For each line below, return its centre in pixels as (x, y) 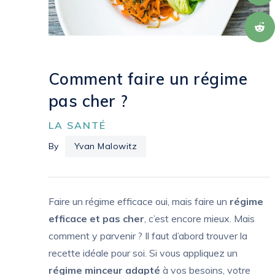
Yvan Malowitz (106, 146)
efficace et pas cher (96, 218)
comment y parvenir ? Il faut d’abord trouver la (148, 235)
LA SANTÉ (77, 125)
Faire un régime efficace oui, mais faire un (139, 201)
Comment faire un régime (148, 79)
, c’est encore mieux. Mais (199, 218)
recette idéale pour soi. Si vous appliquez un (143, 253)
